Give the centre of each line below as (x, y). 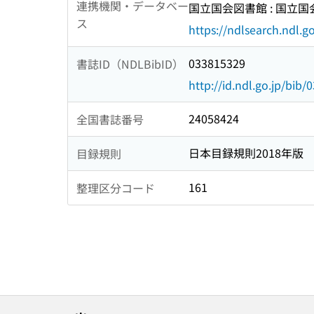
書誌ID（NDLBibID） (130, 63)
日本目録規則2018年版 (246, 153)
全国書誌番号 (110, 119)
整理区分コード (116, 187)
